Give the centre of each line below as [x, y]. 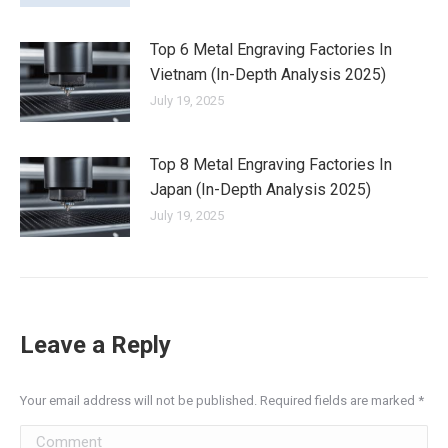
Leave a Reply [95, 344]
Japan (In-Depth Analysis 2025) [260, 189]
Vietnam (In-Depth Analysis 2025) [268, 74]
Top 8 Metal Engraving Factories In [271, 164]
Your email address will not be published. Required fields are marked [219, 400]
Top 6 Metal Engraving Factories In [271, 49]
